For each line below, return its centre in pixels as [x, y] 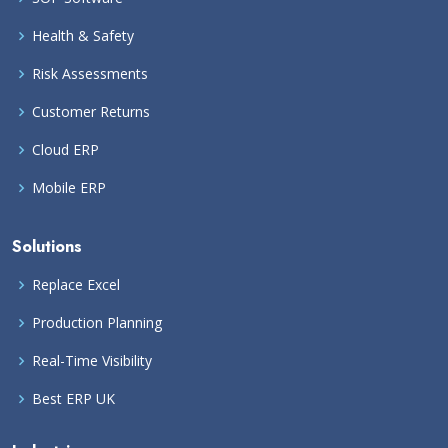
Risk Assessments [90, 74]
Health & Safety [83, 36]
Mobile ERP [69, 188]
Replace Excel [76, 285]
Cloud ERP [65, 150]
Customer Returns [91, 112]
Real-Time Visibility [92, 361]
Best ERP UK [73, 399]
